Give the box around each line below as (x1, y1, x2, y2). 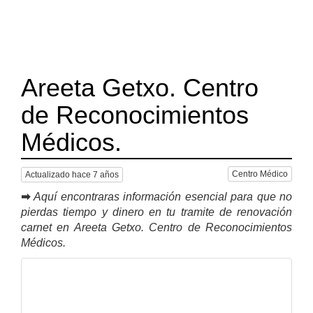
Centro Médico (232, 169, 288, 179)
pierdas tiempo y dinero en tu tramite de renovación (21, 205, 292, 218)
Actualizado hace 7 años (25, 169, 119, 180)
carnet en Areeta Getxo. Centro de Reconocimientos (21, 221, 292, 233)
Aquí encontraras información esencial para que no (34, 190, 293, 203)
